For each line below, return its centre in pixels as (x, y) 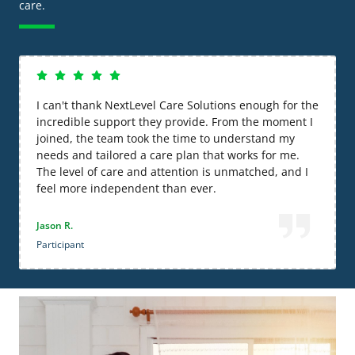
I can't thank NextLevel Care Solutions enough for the (177, 105)
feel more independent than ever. (126, 188)
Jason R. (55, 225)
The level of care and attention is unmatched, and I (172, 171)
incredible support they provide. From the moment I (175, 121)
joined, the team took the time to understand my (166, 138)
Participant (60, 244)
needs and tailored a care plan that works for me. (168, 155)
